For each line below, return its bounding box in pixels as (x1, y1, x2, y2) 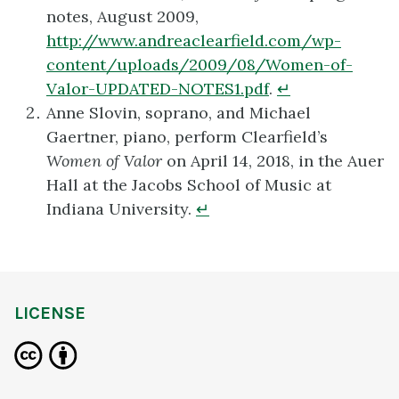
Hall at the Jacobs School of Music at (46, 174, 331, 195)
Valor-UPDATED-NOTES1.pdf (46, 77, 269, 99)
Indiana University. (46, 198, 196, 219)
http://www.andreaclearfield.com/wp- (46, 29, 341, 51)
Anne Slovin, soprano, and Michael (46, 102, 311, 123)
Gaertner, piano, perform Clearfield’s (46, 126, 328, 147)
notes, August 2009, (46, 5, 199, 27)
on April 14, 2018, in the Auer (162, 150, 384, 171)
